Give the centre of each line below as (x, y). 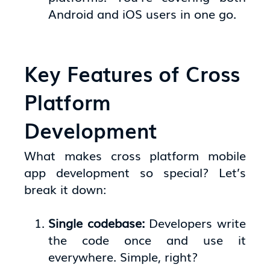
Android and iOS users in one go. (143, 14)
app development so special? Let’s (135, 171)
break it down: (65, 188)
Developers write (197, 222)
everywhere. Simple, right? (123, 256)
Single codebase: (99, 222)
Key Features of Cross (132, 73)
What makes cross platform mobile (135, 155)
